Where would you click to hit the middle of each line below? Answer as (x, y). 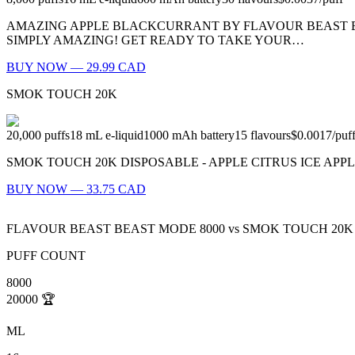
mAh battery (203, 136)
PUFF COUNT (46, 256)
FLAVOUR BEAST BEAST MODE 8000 (116, 229)
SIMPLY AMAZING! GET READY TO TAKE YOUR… (155, 40)
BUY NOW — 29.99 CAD (76, 67)
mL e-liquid (115, 136)
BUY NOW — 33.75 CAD (76, 189)
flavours (271, 136)
